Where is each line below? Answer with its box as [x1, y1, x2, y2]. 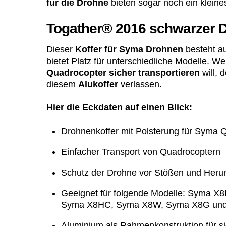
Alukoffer [78, 79, 118, 90]
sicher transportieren [109, 68, 200, 78]
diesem [46, 79, 78, 90]
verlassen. [118, 79, 162, 90]
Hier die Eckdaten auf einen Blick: [46, 102, 192, 113]
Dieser [46, 44, 75, 55]
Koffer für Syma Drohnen [75, 44, 183, 55]
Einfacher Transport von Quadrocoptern [61, 146, 220, 157]
